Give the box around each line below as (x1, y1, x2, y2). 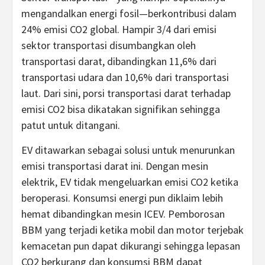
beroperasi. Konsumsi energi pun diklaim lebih (21, 191, 223, 205)
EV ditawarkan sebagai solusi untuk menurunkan (21, 143, 235, 157)
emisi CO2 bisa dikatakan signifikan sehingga (21, 102, 220, 116)
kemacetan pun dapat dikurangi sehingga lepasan (21, 239, 240, 253)
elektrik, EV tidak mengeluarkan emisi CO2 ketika (21, 175, 238, 189)
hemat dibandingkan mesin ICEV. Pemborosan (21, 207, 225, 221)
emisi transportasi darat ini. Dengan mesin (21, 159, 208, 173)
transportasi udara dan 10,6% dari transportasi (21, 70, 229, 84)
